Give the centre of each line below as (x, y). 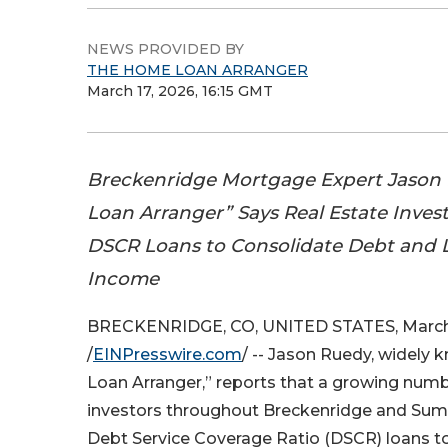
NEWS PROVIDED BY (165, 49)
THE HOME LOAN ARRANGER (197, 70)
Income (123, 278)
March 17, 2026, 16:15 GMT (180, 91)
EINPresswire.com (167, 355)
